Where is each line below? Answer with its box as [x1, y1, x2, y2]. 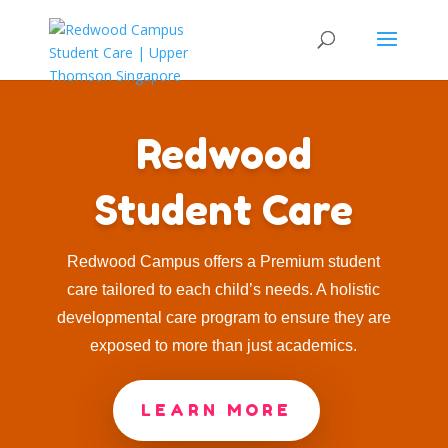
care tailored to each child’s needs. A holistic [67, 280, 381, 298]
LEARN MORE [140, 399, 292, 420]
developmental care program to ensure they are [56, 308, 391, 326]
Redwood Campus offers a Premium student [67, 252, 381, 270]
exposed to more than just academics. [90, 336, 358, 354]
